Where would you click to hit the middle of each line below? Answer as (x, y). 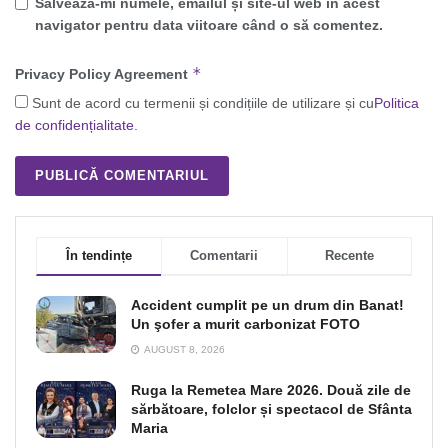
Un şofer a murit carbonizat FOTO (245, 323)
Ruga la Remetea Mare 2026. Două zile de (271, 389)
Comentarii (224, 255)
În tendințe (99, 255)
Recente (349, 255)
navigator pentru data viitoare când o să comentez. (209, 24)
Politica (396, 102)
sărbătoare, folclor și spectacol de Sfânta (271, 408)
